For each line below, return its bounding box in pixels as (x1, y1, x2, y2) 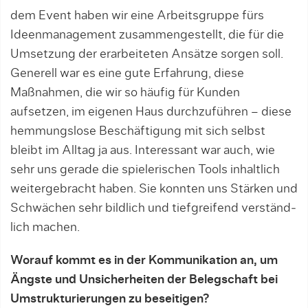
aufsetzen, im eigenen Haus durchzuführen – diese (10, 106, 291, 118)
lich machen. (10, 221, 80, 234)
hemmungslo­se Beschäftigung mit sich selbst (10, 125, 265, 137)
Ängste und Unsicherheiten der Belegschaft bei (10, 274, 278, 286)
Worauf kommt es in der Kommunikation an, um (10, 254, 278, 267)
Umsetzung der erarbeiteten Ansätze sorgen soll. (10, 48, 283, 60)
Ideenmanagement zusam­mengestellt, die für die (10, 29, 284, 41)
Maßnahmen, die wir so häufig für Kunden (10, 87, 240, 99)
